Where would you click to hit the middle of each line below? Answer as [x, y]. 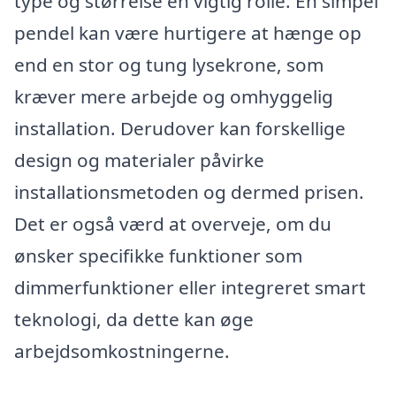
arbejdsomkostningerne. [122, 351]
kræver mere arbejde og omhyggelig [174, 97]
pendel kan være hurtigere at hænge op [188, 33]
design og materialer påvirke [139, 160]
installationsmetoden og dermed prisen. [189, 192]
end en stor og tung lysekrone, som [169, 65]
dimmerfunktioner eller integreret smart [190, 288]
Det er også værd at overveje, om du [173, 224]
